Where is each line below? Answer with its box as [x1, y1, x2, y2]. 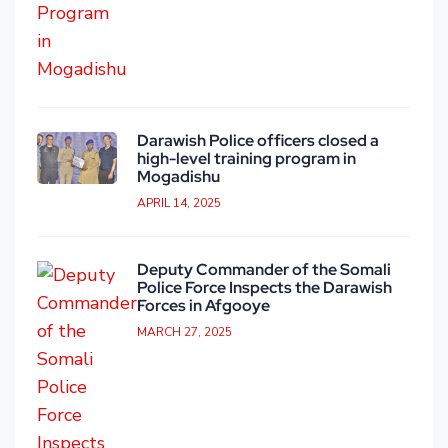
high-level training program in [137, 148, 356, 170]
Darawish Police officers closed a [137, 130, 379, 152]
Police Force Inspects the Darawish [137, 277, 392, 299]
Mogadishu [137, 166, 220, 188]
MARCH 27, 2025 [137, 324, 232, 341]
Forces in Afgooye [137, 295, 270, 317]
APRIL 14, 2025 [137, 195, 221, 212]
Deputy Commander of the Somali [137, 259, 391, 281]
